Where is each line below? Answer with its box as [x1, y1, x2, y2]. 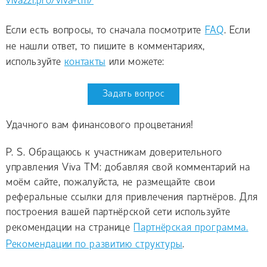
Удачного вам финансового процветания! [6, 119, 194, 131]
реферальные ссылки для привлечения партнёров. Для [6, 192, 258, 204]
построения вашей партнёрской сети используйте [6, 207, 231, 219]
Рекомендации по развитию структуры [6, 239, 183, 251]
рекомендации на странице [6, 222, 134, 234]
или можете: [105, 56, 164, 68]
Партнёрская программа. [133, 222, 249, 234]
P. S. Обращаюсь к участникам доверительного [6, 147, 222, 159]
